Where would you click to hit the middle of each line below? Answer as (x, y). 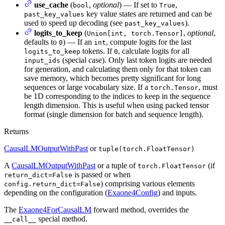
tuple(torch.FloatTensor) (147, 149)
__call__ (20, 219)
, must (208, 87)
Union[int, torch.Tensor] (135, 34)
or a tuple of (117, 166)
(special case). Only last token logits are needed (136, 60)
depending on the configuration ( (56, 193)
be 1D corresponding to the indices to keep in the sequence (117, 96)
